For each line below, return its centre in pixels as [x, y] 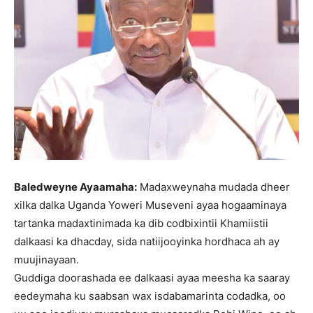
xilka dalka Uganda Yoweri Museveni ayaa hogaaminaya [150, 205]
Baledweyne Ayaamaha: [75, 187]
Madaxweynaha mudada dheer [213, 187]
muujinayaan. [46, 260]
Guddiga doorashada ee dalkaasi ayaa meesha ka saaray [152, 278]
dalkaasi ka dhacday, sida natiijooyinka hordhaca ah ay [147, 242]
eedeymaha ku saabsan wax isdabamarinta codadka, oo [150, 296]
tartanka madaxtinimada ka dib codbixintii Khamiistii [141, 224]
